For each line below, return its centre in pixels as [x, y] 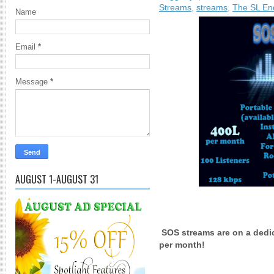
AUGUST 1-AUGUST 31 [57, 179]
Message [33, 82]
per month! [182, 245]
